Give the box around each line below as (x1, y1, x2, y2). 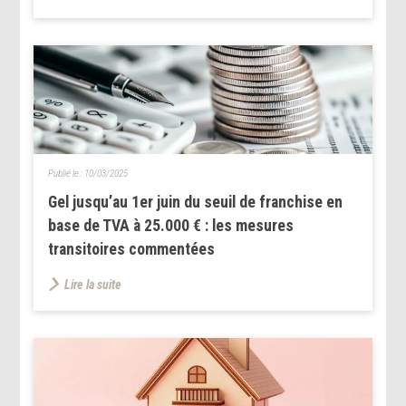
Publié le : (48, 167, 85, 179)
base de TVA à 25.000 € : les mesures (48, 216, 295, 235)
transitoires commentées (48, 239, 216, 258)
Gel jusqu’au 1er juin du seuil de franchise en (48, 192, 343, 211)
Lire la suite (64, 276, 122, 292)
